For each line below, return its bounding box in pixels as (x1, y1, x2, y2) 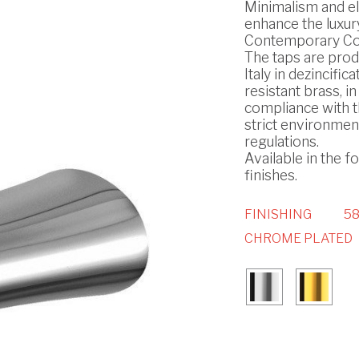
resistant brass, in (244, 83, 357, 100)
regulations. (244, 133, 319, 151)
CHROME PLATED (244, 231, 353, 247)
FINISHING (244, 207, 312, 223)
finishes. (244, 167, 297, 184)
